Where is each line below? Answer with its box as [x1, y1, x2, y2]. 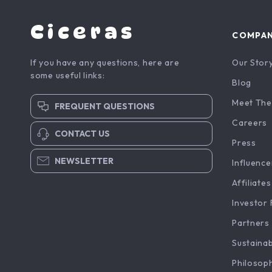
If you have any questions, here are [30, 57, 180, 68]
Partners [232, 217, 270, 228]
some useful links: [30, 70, 105, 81]
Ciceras [30, 20, 136, 44]
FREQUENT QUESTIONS [55, 101, 155, 112]
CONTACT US [55, 128, 110, 139]
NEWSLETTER [55, 155, 114, 166]
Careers [232, 117, 268, 128]
